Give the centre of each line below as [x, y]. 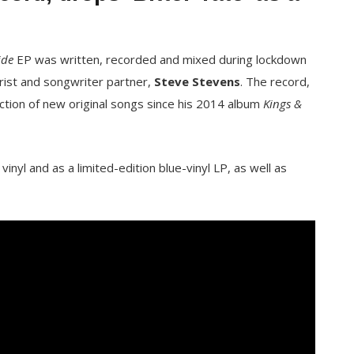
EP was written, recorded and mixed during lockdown [160, 59]
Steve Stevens [197, 81]
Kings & [282, 104]
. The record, [275, 81]
